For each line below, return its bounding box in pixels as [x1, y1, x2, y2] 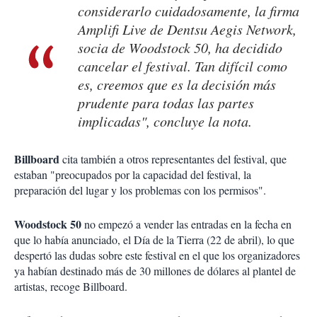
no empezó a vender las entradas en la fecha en [81, 217, 292, 232]
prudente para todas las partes [78, 93, 254, 113]
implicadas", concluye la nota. [78, 112, 252, 131]
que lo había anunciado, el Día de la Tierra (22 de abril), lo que [14, 232, 294, 248]
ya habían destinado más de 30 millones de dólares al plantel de [14, 263, 296, 279]
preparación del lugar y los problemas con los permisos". [14, 183, 266, 198]
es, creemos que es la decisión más [78, 75, 276, 94]
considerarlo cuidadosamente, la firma [78, 1, 299, 21]
